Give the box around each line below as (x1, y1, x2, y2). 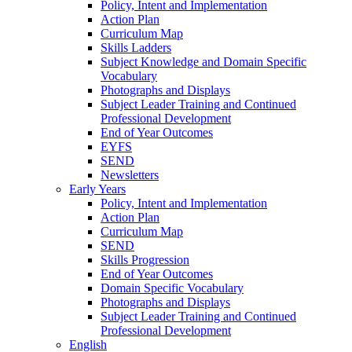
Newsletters (101, 167, 159, 181)
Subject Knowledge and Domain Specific (101, 54, 306, 68)
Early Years (69, 181, 126, 196)
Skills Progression (101, 252, 189, 266)
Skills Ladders (101, 40, 171, 54)
